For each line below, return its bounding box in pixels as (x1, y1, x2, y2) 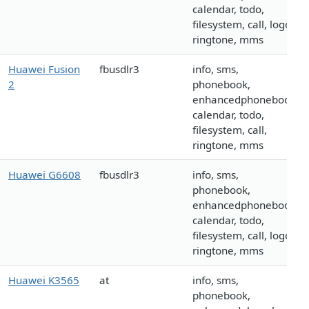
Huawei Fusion (8, 62, 80, 77)
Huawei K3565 (8, 273, 79, 288)
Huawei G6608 (8, 168, 81, 182)
